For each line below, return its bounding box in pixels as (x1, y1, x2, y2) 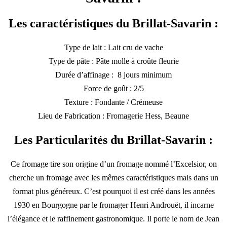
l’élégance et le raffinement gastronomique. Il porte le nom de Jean (8, 214, 219, 223)
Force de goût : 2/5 (83, 84, 144, 93)
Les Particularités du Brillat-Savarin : (14, 133, 213, 146)
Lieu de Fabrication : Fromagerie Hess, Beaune (38, 111, 189, 120)
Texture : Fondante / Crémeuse (64, 97, 163, 106)
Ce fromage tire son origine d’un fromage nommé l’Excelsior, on (10, 159, 217, 168)
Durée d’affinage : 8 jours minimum (55, 70, 172, 79)
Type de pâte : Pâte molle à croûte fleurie (48, 56, 179, 65)
